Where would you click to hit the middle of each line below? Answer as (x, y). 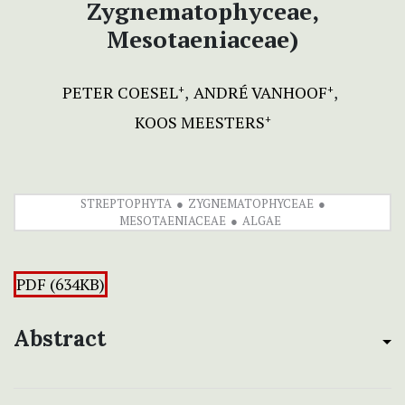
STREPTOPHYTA (126, 204)
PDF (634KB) (61, 285)
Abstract (60, 339)
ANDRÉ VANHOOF (260, 93)
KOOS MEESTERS (199, 122)
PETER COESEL (120, 93)
